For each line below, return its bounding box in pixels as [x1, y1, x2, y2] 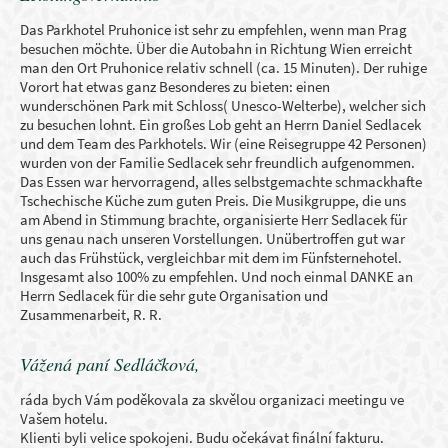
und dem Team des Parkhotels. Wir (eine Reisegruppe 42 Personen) [20, 134, 427, 153]
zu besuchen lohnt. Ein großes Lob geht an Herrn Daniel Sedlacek [20, 115, 421, 134]
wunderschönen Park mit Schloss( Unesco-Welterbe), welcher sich [20, 96, 426, 115]
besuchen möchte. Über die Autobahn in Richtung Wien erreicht [20, 39, 412, 58]
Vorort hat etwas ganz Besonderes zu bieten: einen [20, 77, 330, 96]
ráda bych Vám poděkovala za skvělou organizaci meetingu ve [20, 390, 404, 409]
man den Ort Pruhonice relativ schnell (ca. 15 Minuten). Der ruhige [20, 58, 427, 77]
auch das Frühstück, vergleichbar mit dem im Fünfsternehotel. [20, 248, 402, 267]
